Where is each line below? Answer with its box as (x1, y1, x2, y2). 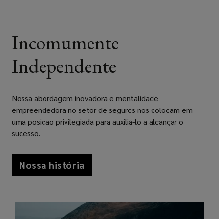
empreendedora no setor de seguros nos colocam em (12, 104, 193, 115)
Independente (12, 53, 116, 79)
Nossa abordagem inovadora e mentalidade (12, 92, 158, 103)
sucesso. (12, 128, 41, 138)
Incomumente (12, 29, 119, 55)
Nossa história (19, 159, 85, 171)
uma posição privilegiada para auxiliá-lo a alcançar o (12, 116, 183, 127)
